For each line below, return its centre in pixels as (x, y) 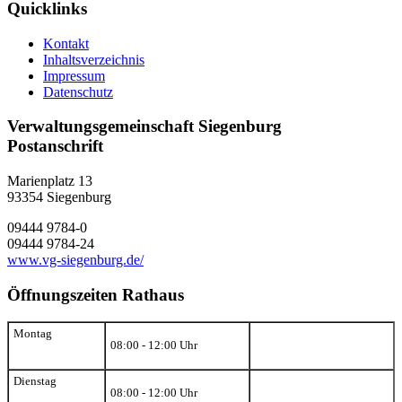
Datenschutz (78, 92)
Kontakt (66, 43)
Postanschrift (55, 146)
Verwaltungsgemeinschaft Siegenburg (144, 127)
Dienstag (35, 382)
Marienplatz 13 (50, 181)
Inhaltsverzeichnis (94, 59)
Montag (33, 334)
